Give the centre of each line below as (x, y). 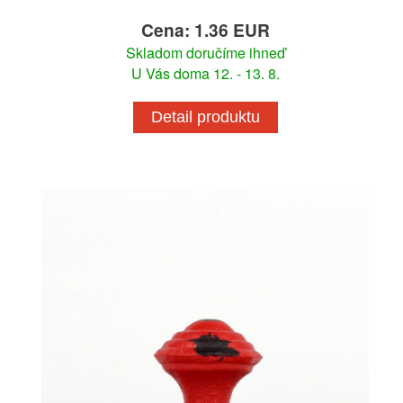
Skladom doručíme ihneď (205, 52)
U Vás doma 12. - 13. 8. (205, 73)
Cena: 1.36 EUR (205, 29)
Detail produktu (205, 116)
